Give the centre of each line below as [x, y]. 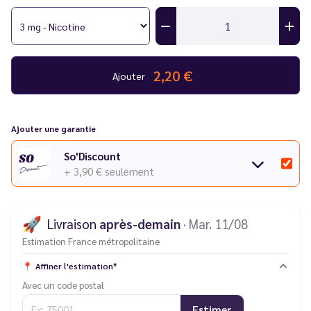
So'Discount [92, 155]
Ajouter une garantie [53, 128]
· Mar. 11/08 [216, 224]
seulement [129, 171]
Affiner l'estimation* [76, 266]
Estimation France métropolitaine [91, 241]
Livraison [73, 224]
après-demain [140, 224]
